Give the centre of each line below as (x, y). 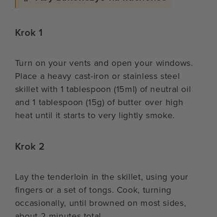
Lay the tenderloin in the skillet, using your (102, 177)
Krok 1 (29, 32)
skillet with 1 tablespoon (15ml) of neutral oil (103, 89)
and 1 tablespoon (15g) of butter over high (99, 102)
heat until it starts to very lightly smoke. (95, 115)
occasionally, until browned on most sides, (101, 203)
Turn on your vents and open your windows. (104, 63)
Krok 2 (30, 146)
